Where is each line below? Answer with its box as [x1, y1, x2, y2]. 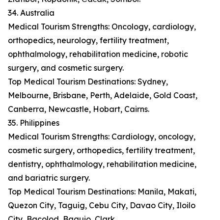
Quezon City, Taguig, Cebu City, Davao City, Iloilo [8, 200, 195, 211]
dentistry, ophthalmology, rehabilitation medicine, [8, 159, 196, 169]
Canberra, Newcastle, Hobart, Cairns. [8, 104, 149, 114]
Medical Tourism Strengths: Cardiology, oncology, [8, 132, 195, 142]
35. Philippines [8, 118, 59, 128]
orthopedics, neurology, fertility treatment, [8, 35, 169, 46]
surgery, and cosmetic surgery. [8, 63, 124, 73]
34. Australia [8, 8, 55, 18]
